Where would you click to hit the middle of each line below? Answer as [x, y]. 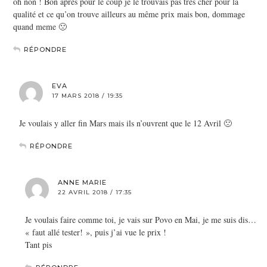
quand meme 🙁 [40, 26]
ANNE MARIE [82, 182]
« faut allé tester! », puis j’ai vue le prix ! [96, 232]
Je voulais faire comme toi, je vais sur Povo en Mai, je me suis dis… [141, 219]
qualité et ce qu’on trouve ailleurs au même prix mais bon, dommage [129, 14]
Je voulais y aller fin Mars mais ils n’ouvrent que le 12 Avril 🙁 [125, 123]
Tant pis [38, 244]
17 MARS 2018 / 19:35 [87, 95]
